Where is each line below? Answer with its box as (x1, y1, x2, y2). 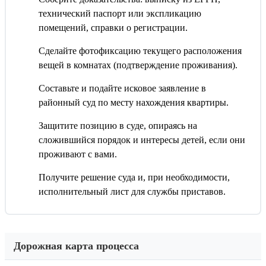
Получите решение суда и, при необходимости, (39, 172, 230, 183)
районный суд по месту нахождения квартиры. (39, 97, 229, 108)
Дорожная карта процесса (14, 240, 139, 252)
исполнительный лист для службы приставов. (39, 186, 226, 197)
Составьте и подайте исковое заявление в (39, 83, 206, 94)
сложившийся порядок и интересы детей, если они (39, 135, 245, 145)
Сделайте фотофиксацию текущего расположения (39, 46, 242, 56)
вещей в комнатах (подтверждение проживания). (39, 60, 237, 71)
